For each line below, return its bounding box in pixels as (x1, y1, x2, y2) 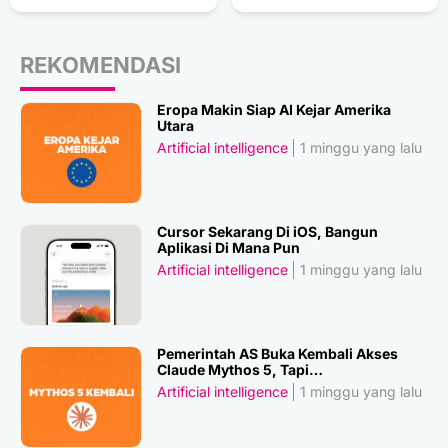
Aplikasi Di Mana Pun (157, 238, 301, 256)
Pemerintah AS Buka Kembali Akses (157, 344, 399, 362)
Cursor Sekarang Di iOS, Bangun (157, 222, 379, 240)
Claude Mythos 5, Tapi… (157, 360, 324, 378)
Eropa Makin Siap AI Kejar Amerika (157, 100, 392, 118)
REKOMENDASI (20, 51, 181, 78)
